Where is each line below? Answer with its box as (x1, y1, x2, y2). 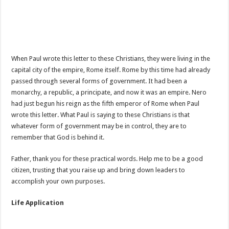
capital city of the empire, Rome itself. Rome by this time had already (11, 66, 211, 74)
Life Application (11, 199, 64, 207)
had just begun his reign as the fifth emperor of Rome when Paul (11, 100, 200, 107)
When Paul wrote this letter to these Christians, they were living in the (11, 55, 211, 62)
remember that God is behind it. (11, 133, 105, 141)
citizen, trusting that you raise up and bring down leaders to (11, 166, 186, 174)
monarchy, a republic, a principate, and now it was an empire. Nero (11, 88, 207, 96)
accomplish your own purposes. (11, 177, 105, 185)
